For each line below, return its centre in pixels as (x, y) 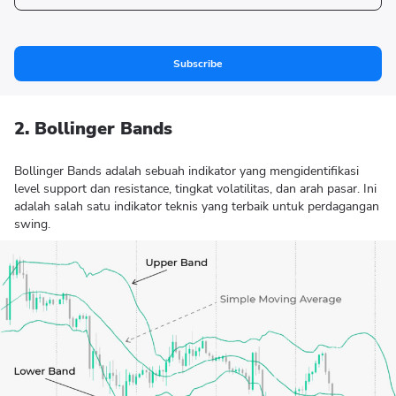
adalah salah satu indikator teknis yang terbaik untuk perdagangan (197, 206)
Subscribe (198, 64)
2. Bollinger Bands (93, 129)
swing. (32, 224)
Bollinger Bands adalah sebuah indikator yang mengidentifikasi (187, 171)
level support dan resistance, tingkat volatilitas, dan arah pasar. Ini (195, 189)
